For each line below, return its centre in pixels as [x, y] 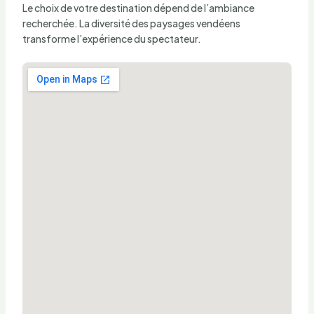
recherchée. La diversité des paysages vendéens [131, 23]
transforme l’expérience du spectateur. [111, 39]
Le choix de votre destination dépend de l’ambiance [138, 8]
